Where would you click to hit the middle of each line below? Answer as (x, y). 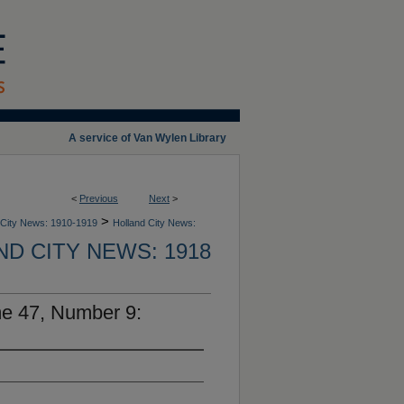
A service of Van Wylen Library (147, 138)
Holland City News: (154, 223)
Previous (99, 198)
